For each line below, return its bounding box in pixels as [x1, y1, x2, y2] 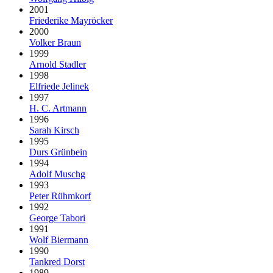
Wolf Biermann [29, 234, 88, 245]
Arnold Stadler [29, 58, 86, 69]
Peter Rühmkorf [29, 190, 91, 201]
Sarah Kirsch [29, 124, 79, 135]
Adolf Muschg [29, 168, 85, 179]
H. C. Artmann [29, 102, 87, 113]
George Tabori [29, 212, 85, 223]
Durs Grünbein [29, 146, 87, 157]
